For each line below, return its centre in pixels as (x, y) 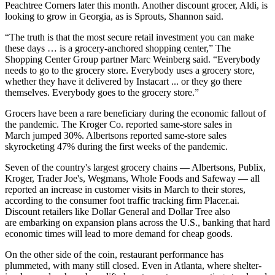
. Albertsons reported (123, 136)
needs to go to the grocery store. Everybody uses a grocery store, (130, 71)
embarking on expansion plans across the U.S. (108, 223)
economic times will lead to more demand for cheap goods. (119, 234)
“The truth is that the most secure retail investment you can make (130, 37)
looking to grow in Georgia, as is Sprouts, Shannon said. (114, 17)
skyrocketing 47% (40, 147)
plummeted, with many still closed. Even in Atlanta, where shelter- (133, 266)
